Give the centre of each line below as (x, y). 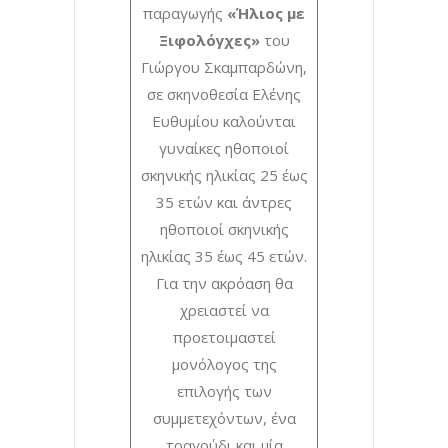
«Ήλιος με (266, 12)
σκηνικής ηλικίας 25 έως (224, 174)
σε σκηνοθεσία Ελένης (224, 93)
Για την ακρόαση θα (224, 282)
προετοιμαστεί (224, 336)
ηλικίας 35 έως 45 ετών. (224, 255)
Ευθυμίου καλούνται (224, 120)
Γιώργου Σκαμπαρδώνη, (224, 66)
